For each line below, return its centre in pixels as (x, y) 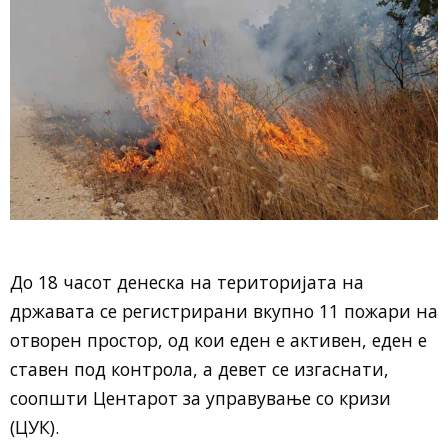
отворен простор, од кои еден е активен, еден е (218, 339)
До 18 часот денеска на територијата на (187, 281)
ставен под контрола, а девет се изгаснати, (199, 368)
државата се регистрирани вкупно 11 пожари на (224, 310)
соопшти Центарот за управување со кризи (200, 397)
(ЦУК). (34, 426)
